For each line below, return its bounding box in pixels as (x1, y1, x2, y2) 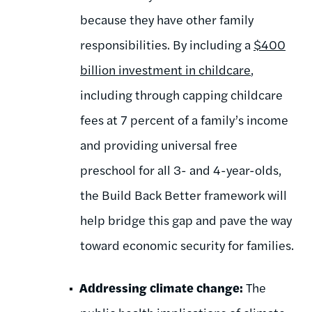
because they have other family (80, 10, 253, 28)
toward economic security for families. (80, 235, 294, 253)
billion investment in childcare (80, 60, 251, 78)
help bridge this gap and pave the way (80, 210, 292, 228)
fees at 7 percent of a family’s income (80, 110, 288, 128)
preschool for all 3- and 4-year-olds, (80, 160, 281, 178)
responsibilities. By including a (80, 35, 253, 53)
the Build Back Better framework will (80, 185, 287, 203)
